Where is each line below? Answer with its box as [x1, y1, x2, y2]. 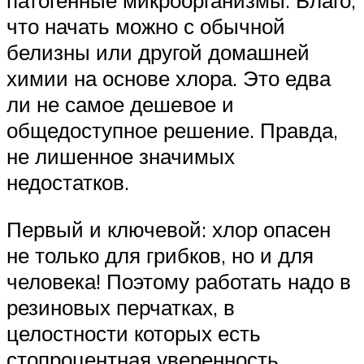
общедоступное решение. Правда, [6, 117, 338, 144]
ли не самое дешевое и [6, 91, 234, 118]
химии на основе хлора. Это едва [6, 65, 331, 92]
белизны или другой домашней [6, 39, 310, 66]
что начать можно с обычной [6, 13, 285, 40]
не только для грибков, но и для [6, 241, 314, 268]
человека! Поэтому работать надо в [6, 267, 351, 294]
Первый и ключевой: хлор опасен [6, 215, 331, 242]
